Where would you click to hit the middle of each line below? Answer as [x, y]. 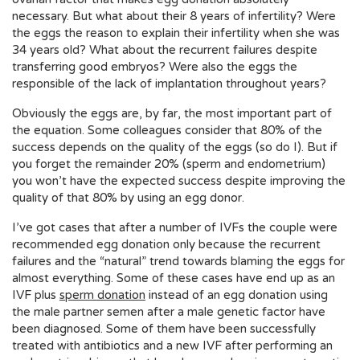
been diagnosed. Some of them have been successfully [164, 329]
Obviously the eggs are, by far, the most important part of [172, 113]
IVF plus [36, 295]
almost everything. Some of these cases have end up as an [174, 278]
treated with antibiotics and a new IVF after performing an [172, 346]
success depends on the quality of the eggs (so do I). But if [175, 147]
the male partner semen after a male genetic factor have [169, 312]
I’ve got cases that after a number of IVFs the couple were [175, 227]
